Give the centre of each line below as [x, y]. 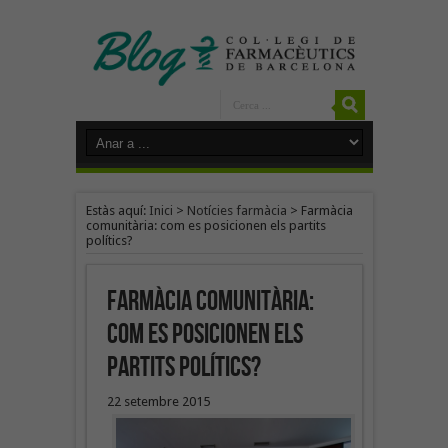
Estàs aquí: [117, 210]
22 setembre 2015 [158, 401]
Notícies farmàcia [236, 210]
